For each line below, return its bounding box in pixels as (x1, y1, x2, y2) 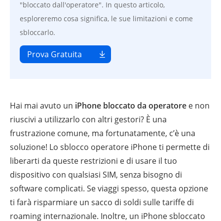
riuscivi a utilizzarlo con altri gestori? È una (10, 114, 167, 125)
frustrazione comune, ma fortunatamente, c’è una (10, 128, 195, 139)
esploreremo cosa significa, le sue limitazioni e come (20, 14, 193, 23)
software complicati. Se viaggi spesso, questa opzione (10, 183, 208, 194)
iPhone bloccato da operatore (75, 100, 186, 111)
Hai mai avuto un (10, 100, 75, 111)
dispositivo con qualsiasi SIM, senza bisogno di (10, 169, 182, 180)
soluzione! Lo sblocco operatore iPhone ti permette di (10, 142, 210, 152)
